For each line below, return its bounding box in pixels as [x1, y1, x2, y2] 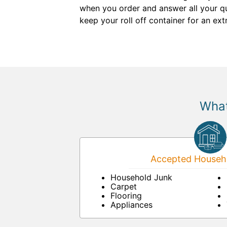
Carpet [110, 181, 137, 192]
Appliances [110, 200, 153, 210]
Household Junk [110, 172, 172, 182]
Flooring [110, 191, 142, 201]
